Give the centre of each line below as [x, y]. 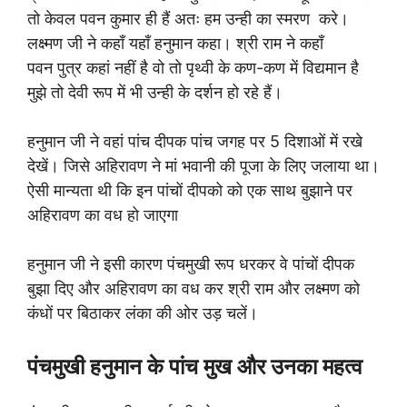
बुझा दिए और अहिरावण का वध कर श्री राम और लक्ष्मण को [194, 288]
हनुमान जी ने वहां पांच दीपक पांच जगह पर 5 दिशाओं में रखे [195, 141]
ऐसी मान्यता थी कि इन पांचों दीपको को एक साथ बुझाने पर [190, 190]
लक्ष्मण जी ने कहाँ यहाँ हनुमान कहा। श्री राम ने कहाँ [175, 43]
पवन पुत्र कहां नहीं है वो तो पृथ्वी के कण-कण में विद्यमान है [193, 67]
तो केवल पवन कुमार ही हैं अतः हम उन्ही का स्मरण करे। [188, 18]
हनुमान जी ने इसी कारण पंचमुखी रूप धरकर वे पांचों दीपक [191, 263]
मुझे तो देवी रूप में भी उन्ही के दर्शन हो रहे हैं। [157, 92]
